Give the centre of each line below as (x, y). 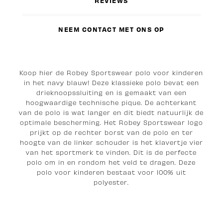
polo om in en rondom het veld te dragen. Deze (111, 162)
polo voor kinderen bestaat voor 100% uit (111, 172)
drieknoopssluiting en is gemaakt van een (111, 92)
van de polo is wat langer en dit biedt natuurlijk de (111, 112)
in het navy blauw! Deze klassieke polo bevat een (111, 82)
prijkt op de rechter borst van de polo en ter (111, 132)
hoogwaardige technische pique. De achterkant (111, 102)
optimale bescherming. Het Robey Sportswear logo (111, 122)
